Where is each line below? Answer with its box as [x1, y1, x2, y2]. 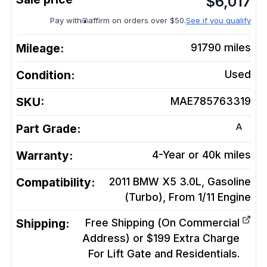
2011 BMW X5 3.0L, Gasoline [109, 175, 251, 188]
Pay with [50, 15, 82, 25]
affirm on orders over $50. [88, 15, 186, 25]
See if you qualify [186, 15, 251, 25]
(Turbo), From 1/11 [125, 191, 215, 203]
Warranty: [16, 148, 73, 163]
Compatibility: [16, 175, 95, 190]
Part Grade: [16, 122, 80, 136]
